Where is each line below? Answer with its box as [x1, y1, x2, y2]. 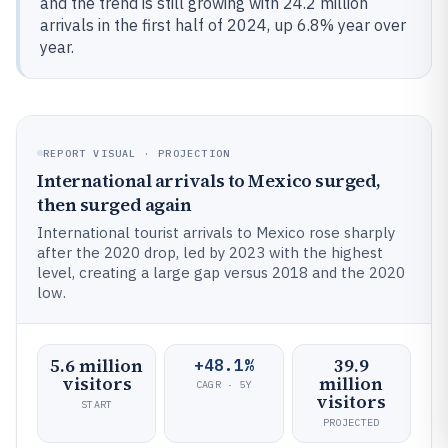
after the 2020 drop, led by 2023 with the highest [37, 242, 383, 262]
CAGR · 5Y [195, 377, 253, 391]
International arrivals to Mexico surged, [37, 167, 381, 193]
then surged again [37, 191, 192, 217]
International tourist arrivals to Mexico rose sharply [37, 222, 395, 242]
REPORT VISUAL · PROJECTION [43, 146, 231, 160]
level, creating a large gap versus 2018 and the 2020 [37, 262, 405, 282]
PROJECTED [323, 415, 380, 429]
